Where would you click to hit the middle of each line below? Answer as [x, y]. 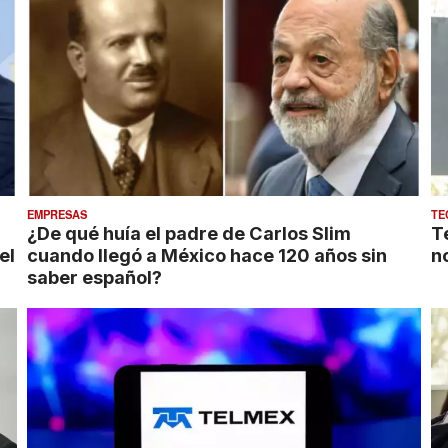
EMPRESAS [57, 213]
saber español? [95, 276]
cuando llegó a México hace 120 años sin [207, 254]
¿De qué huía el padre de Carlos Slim [189, 232]
